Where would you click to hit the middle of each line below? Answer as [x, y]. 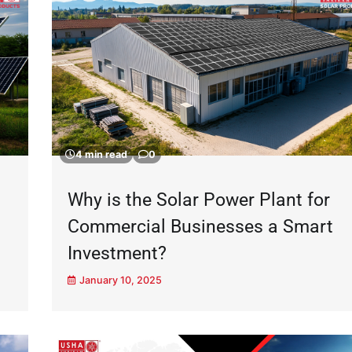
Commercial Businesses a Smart [200, 226]
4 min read [101, 154]
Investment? [117, 253]
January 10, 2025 [120, 280]
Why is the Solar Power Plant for [198, 200]
